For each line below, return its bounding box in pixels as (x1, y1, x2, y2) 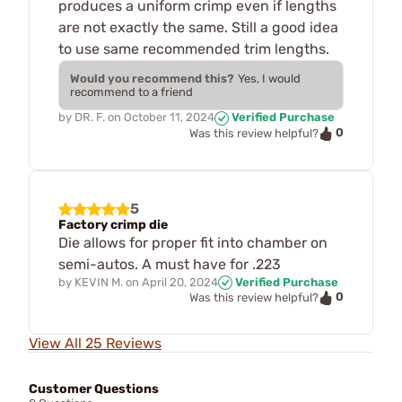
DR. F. (74, 110, 105, 125)
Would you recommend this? (70, 72, 234, 86)
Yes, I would (238, 72, 301, 86)
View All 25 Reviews (29, 334, 162, 352)
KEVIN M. (74, 275, 123, 289)
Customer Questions (29, 380, 159, 397)
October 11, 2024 (124, 110, 214, 125)
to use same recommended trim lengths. (58, 40, 329, 58)
